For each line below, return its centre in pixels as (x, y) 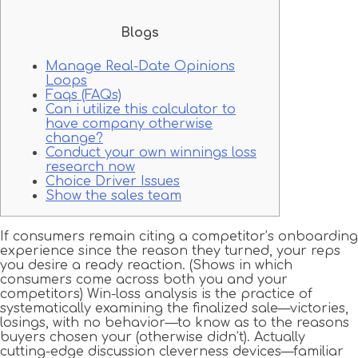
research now (90, 167)
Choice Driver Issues (113, 181)
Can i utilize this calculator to (141, 109)
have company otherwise (129, 123)
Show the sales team (113, 195)
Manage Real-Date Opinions (140, 66)
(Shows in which (241, 265)
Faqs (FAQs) (84, 95)
